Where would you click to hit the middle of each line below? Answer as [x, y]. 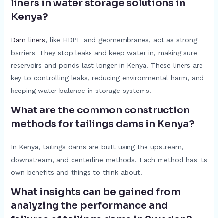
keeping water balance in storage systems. [81, 90]
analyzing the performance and [89, 205]
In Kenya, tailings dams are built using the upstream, [97, 147]
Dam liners [28, 40]
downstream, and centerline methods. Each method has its [109, 159]
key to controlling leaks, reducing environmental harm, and [107, 78]
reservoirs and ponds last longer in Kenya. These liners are [107, 65]
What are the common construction [100, 110]
